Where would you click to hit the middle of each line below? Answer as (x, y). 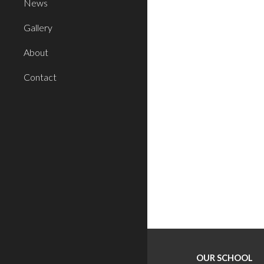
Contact (40, 77)
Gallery (38, 27)
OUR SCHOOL (225, 258)
